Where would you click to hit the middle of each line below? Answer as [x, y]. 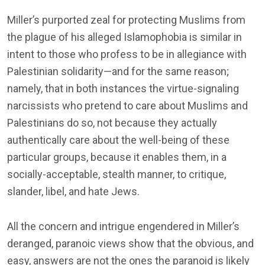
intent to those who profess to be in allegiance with [127, 54]
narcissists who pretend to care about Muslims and [127, 105]
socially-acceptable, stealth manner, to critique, [117, 174]
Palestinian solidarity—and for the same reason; [118, 71]
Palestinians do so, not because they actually [112, 122]
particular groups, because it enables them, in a [117, 157]
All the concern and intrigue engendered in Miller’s [123, 226]
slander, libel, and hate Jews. [73, 191]
